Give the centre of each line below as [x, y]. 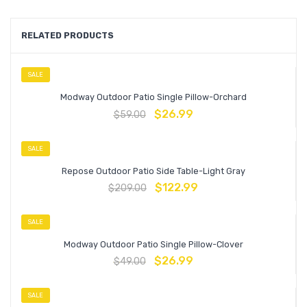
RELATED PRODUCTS [67, 36]
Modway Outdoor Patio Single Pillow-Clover [153, 244]
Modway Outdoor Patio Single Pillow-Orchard [153, 97]
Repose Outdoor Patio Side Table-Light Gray [153, 171]
